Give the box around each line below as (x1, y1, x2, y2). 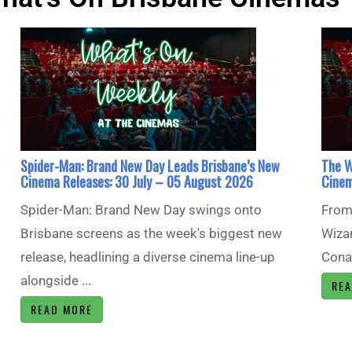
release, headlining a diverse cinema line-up (20, 249, 275, 266)
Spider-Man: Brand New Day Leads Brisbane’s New (20, 156, 280, 177)
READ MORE (30, 301, 93, 318)
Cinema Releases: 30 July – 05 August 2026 (20, 171, 253, 192)
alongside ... (20, 273, 91, 289)
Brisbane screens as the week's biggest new (20, 225, 282, 242)
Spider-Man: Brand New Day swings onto (20, 202, 262, 218)
